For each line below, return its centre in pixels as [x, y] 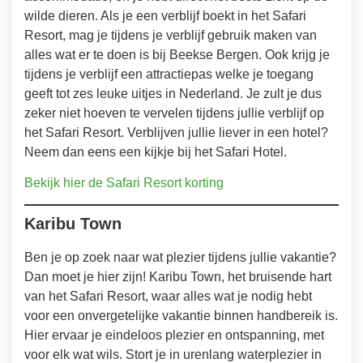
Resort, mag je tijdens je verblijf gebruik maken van [171, 35]
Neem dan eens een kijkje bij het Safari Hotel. [156, 152]
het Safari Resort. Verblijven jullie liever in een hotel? [176, 132]
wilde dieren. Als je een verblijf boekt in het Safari [165, 15]
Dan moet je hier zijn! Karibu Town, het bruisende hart [178, 277]
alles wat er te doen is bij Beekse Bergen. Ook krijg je [177, 54]
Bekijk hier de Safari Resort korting [124, 182]
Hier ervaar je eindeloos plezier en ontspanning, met [174, 335]
